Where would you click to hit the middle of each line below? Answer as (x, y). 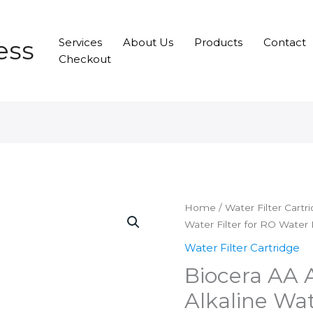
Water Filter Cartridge (242, 247)
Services (80, 42)
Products (218, 42)
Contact (285, 42)
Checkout (85, 59)
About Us (148, 42)
